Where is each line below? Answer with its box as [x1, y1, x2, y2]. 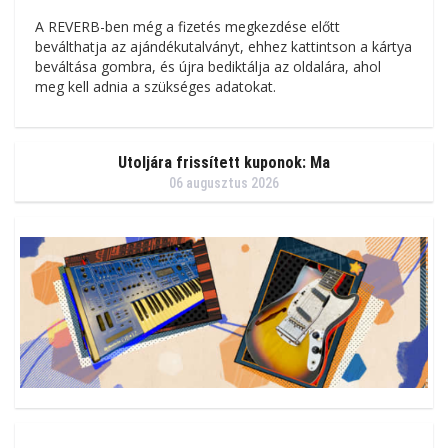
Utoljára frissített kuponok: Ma [118, 152, 330, 172]
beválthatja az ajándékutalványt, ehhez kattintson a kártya [35, 36, 412, 56]
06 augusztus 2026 [169, 174, 279, 191]
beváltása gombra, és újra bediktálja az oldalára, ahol [35, 56, 381, 76]
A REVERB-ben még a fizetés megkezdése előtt [35, 16, 340, 36]
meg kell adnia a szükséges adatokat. [35, 76, 276, 96]
